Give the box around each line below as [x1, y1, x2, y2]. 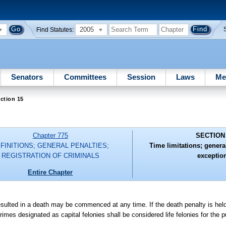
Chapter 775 [32, 132, 68, 140]
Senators [11, 72, 43, 81]
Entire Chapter [28, 168, 73, 176]
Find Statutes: [36, 26, 74, 33]
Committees [64, 72, 106, 81]
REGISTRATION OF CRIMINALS [1, 152, 99, 160]
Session [127, 72, 155, 81]
